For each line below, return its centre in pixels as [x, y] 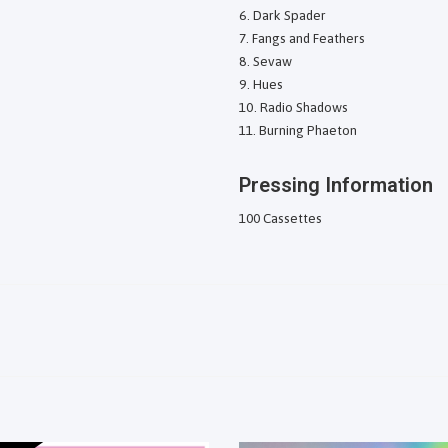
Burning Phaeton [308, 130]
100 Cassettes [280, 217]
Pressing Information [336, 184]
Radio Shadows [304, 107]
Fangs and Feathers [308, 38]
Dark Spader [289, 15]
